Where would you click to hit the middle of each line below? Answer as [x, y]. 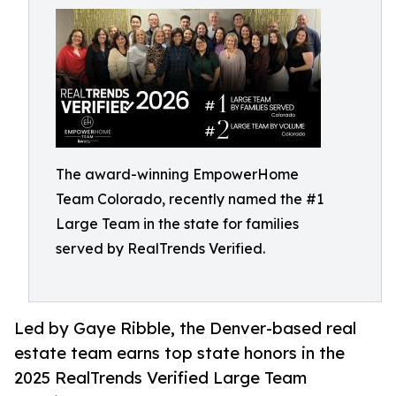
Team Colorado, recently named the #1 [190, 199]
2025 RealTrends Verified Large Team [160, 378]
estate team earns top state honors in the [179, 353]
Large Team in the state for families [177, 224]
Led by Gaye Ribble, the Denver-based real [185, 328]
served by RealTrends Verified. [160, 248]
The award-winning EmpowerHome [177, 174]
